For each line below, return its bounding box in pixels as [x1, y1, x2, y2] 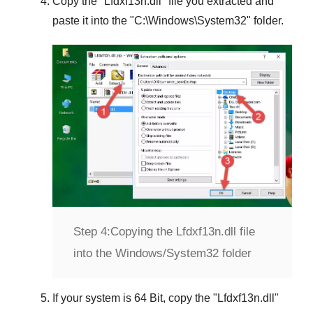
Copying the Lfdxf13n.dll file [110, 224, 255, 238]
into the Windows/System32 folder [73, 246, 252, 260]
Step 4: [73, 224, 110, 238]
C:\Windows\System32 [134, 14, 247, 27]
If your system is [52, 291, 134, 304]
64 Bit [134, 291, 163, 304]
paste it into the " [52, 14, 134, 27]
